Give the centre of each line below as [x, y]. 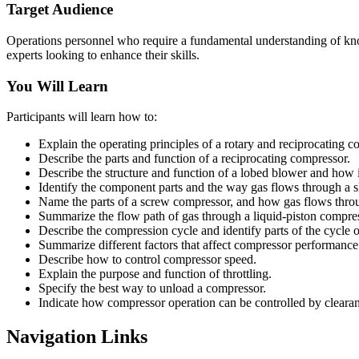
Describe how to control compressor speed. [147, 260]
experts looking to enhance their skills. [103, 55]
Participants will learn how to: [82, 117]
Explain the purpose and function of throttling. [155, 274]
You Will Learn [57, 86]
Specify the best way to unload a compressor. [152, 288]
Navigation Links [77, 337]
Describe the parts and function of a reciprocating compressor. [194, 159]
